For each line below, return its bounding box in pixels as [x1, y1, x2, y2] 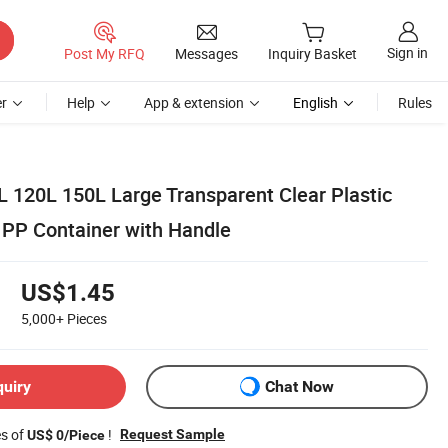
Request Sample [120, 425, 225, 442]
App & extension [144, 93, 244, 112]
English [293, 93, 338, 112]
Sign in [387, 43, 428, 63]
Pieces [67, 308, 107, 328]
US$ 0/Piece [27, 426, 105, 443]
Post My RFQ [64, 43, 145, 63]
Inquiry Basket [268, 44, 357, 64]
